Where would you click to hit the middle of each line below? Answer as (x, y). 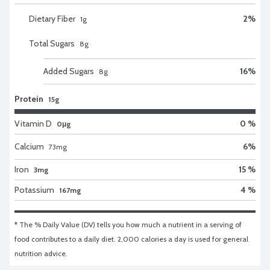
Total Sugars (52, 43)
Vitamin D (33, 123)
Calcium (29, 146)
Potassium (34, 190)
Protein (29, 99)
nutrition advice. (41, 253)
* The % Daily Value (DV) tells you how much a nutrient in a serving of (128, 224)
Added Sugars (69, 71)
